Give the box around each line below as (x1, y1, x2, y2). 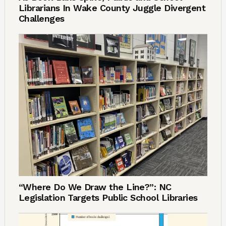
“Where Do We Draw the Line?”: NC (18, 181, 172, 192)
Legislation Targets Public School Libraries (18, 192, 198, 203)
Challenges (18, 13, 65, 24)
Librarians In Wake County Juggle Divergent (18, 2, 206, 13)
